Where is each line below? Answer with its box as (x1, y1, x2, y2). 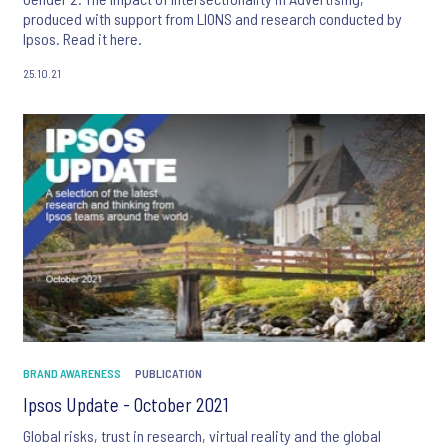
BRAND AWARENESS (23, 365, 121, 380)
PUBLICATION (135, 365, 202, 380)
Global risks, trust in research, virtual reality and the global (23, 425, 381, 445)
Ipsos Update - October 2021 (23, 392, 229, 416)
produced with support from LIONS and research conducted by (23, 9, 402, 29)
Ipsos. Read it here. (23, 29, 142, 49)
